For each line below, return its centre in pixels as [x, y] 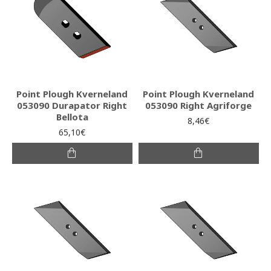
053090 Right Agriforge [199, 105]
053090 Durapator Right [72, 105]
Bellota [72, 116]
